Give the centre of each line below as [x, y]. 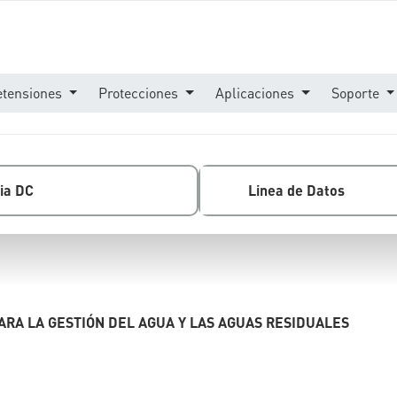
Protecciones [140, 92]
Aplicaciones [257, 92]
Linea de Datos [296, 190]
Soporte [357, 92]
